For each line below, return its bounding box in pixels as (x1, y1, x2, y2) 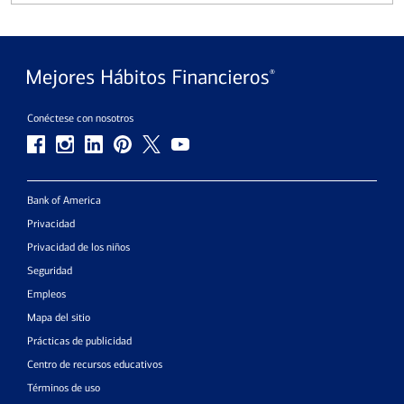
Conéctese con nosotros (27, 112, 133, 124)
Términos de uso (27, 381, 100, 394)
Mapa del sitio (27, 311, 90, 324)
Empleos (27, 288, 66, 300)
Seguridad (27, 264, 72, 277)
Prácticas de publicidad (27, 335, 132, 347)
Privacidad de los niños (27, 241, 130, 253)
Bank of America (27, 194, 101, 207)
